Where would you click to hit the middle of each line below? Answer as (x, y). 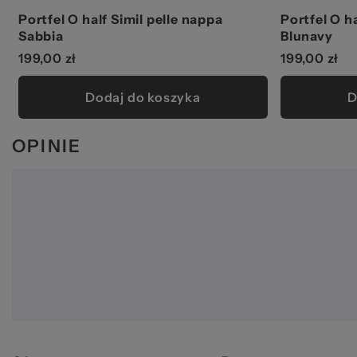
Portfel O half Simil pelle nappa (121, 20)
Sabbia (41, 36)
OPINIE (47, 147)
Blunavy (307, 36)
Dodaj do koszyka (143, 98)
